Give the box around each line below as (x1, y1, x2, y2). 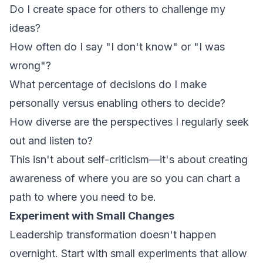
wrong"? (9, 59, 51, 72)
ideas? (9, 22, 41, 34)
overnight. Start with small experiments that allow (9, 247, 247, 259)
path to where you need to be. (9, 191, 156, 203)
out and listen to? (9, 134, 93, 147)
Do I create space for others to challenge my (9, 3, 225, 15)
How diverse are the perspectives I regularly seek (9, 116, 249, 128)
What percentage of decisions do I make (9, 78, 207, 90)
